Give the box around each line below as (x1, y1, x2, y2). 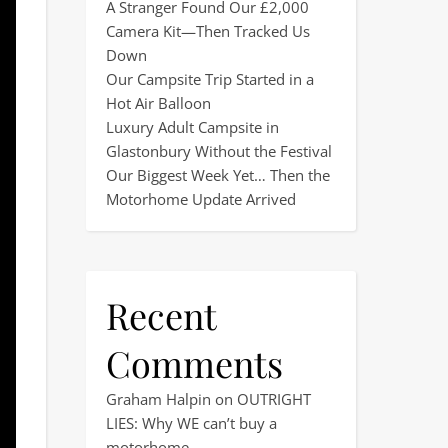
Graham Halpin (106, 389, 211, 409)
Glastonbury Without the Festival (106, 141, 332, 161)
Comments (106, 339, 283, 387)
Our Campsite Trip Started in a (106, 69, 314, 89)
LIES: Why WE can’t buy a (106, 413, 277, 433)
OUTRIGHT (237, 389, 311, 409)
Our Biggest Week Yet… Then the (106, 165, 330, 185)
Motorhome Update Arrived (106, 189, 296, 209)
